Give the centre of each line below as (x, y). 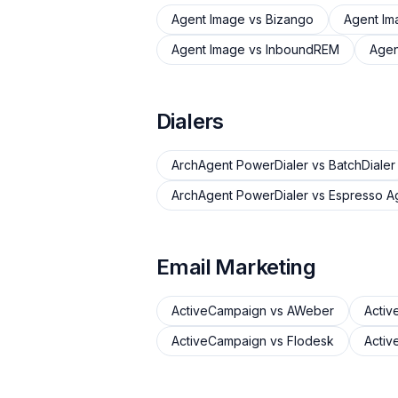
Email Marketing (236, 267)
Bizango (290, 19)
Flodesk (310, 341)
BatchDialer (362, 165)
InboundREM (302, 49)
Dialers (190, 121)
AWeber (310, 310)
